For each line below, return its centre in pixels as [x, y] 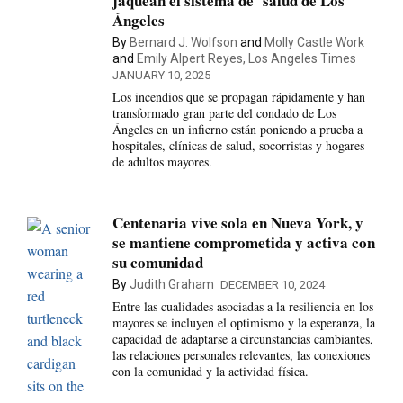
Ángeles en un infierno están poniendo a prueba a [237, 129]
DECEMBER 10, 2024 [272, 285]
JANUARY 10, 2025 [161, 75]
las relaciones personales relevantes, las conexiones [241, 355]
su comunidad [157, 263]
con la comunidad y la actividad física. [210, 372]
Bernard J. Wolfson [183, 42]
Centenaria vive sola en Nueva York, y [237, 223]
